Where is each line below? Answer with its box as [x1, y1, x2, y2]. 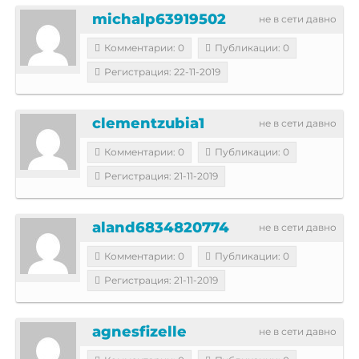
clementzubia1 [92, 114, 204, 132]
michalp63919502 [92, 10, 226, 28]
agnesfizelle [92, 322, 187, 341]
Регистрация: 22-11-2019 [104, 65, 220, 78]
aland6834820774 [92, 218, 229, 236]
